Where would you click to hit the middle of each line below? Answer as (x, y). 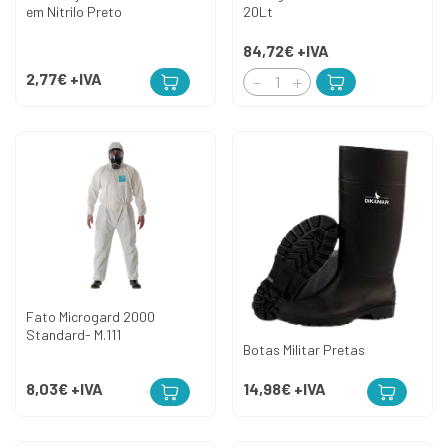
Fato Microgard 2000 (90, 317)
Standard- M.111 (73, 335)
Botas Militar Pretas (304, 350)
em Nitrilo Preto (74, 12)
